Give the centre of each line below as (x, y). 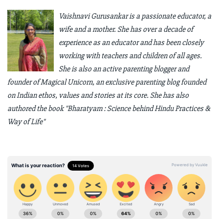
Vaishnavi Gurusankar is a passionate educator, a (135, 16)
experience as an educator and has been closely (131, 42)
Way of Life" (26, 121)
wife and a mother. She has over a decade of (126, 29)
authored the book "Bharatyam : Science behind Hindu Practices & (109, 108)
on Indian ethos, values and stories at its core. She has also (98, 95)
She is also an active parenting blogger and (124, 69)
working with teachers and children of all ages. (130, 55)
